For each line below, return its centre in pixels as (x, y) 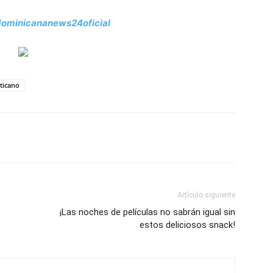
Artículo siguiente (206, 195)
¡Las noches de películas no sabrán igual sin (147, 212)
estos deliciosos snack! (187, 225)
